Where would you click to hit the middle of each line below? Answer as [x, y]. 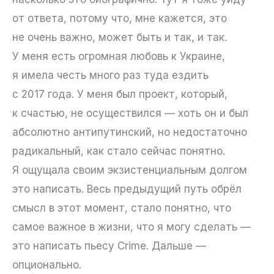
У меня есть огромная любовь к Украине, [119, 57]
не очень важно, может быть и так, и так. [120, 38]
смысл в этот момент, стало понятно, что [122, 208]
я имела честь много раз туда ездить [110, 76]
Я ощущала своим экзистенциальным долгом [130, 170]
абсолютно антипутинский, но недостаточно [130, 132]
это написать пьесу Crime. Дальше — [109, 246]
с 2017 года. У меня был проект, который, [120, 94]
